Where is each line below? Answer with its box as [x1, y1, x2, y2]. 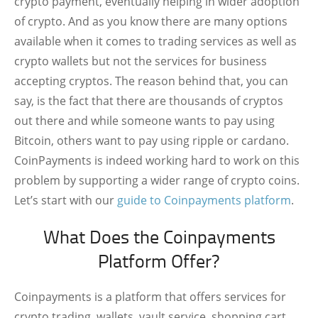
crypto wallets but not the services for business [14, 53, 267, 69]
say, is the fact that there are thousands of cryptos [14, 93, 283, 109]
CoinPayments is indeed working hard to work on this [14, 153, 300, 168]
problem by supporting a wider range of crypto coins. [14, 172, 300, 188]
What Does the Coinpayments [43, 224, 275, 249]
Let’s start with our [14, 192, 117, 208]
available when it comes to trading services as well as [14, 33, 297, 49]
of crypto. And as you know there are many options [14, 13, 287, 29]
